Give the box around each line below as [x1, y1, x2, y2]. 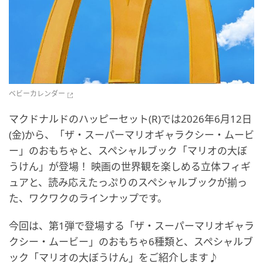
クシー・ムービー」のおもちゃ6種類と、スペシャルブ [9, 235, 253, 249]
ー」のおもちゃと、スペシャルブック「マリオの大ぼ [9, 144, 247, 158]
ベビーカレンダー [9, 89, 65, 99]
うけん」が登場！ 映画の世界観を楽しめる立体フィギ [9, 160, 251, 174]
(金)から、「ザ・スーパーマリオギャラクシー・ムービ [9, 128, 254, 142]
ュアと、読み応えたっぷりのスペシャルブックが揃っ [9, 176, 247, 190]
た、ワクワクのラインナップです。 [9, 191, 167, 205]
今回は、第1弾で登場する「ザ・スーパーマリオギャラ [9, 219, 254, 233]
